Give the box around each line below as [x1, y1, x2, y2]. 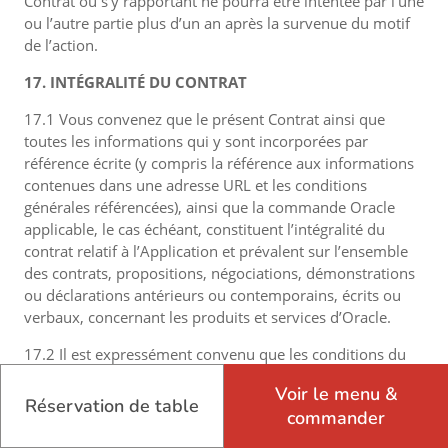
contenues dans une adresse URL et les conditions [24, 175, 367, 195]
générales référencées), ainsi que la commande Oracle [24, 197, 395, 217]
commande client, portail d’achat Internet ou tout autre [24, 410, 401, 430]
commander [287, 406, 385, 430]
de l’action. [24, 35, 98, 55]
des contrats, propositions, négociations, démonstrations [24, 263, 415, 283]
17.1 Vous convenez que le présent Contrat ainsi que [24, 109, 385, 129]
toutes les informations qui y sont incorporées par [24, 131, 368, 151]
